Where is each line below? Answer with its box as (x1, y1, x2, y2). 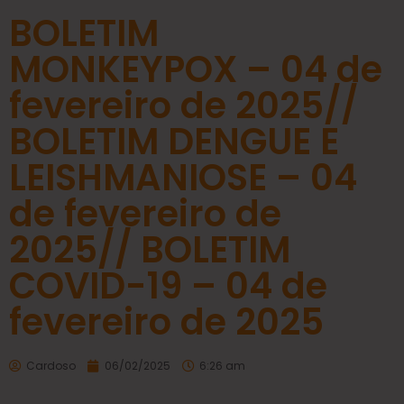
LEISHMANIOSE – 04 (9, 151, 357, 203)
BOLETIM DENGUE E (9, 115, 339, 167)
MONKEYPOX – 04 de (9, 43, 382, 95)
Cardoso (26, 357, 76, 373)
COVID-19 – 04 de (9, 260, 327, 311)
